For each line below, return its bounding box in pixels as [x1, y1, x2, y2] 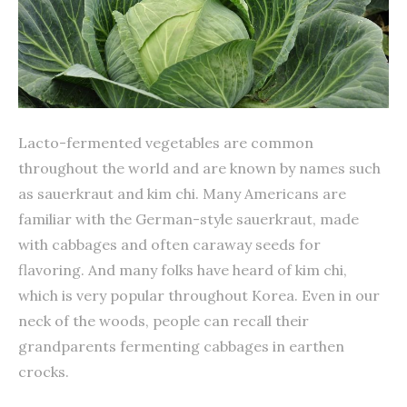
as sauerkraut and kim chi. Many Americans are [18, 184, 346, 203]
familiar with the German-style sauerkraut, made [18, 209, 359, 228]
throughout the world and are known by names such [18, 158, 381, 177]
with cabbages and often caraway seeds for [18, 234, 321, 253]
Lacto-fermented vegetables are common [18, 133, 313, 152]
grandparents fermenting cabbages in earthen [18, 336, 344, 355]
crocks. [18, 362, 69, 381]
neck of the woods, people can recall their [18, 311, 309, 330]
